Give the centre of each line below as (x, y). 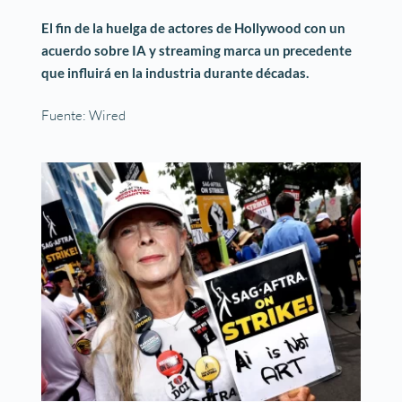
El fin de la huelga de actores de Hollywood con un (194, 28)
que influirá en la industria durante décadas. (175, 73)
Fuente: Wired (85, 115)
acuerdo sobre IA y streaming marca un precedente (197, 51)
